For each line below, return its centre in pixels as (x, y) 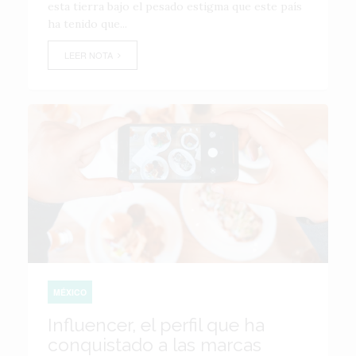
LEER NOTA (91, 55)
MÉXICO (70, 292)
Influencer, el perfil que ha (156, 325)
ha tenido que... (87, 24)
